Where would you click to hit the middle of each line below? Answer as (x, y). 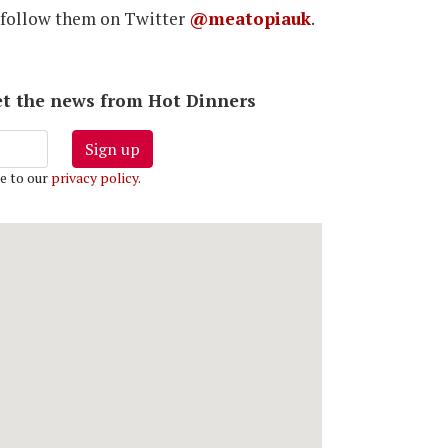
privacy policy (94, 178)
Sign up (112, 149)
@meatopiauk (250, 19)
